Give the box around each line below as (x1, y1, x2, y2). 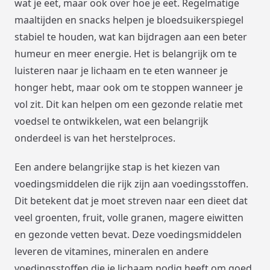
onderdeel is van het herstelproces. (14, 131, 175, 145)
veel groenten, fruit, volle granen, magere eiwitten (14, 210, 243, 224)
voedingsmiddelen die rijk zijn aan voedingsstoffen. (14, 177, 248, 190)
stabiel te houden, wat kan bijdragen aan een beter (14, 30, 247, 43)
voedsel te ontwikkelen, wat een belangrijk (14, 114, 209, 128)
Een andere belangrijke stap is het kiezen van (14, 160, 220, 174)
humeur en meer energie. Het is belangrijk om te (14, 46, 237, 60)
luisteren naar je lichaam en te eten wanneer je (14, 63, 228, 77)
